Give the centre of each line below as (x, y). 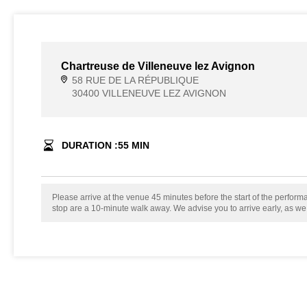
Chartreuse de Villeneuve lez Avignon (158, 66)
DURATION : (89, 145)
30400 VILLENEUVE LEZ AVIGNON (149, 93)
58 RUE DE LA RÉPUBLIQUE (135, 80)
